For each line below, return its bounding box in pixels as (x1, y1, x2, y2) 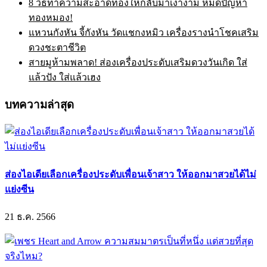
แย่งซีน (5, 184, 34, 194)
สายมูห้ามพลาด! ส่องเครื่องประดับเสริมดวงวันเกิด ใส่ (29, 57, 247, 67)
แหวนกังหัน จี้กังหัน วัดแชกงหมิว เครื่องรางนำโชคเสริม (29, 27, 259, 38)
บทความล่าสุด (5, 98, 74, 111)
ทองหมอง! (29, 13, 73, 23)
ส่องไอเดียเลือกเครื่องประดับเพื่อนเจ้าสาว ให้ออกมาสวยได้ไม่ (5, 169, 256, 179)
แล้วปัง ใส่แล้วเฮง (29, 72, 101, 82)
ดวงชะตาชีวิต (29, 42, 86, 52)
